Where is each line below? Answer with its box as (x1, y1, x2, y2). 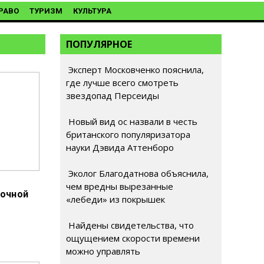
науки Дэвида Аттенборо (66, 141, 174, 153)
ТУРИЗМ (29, 6, 62, 15)
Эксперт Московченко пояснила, (66, 64, 204, 75)
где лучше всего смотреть (66, 77, 179, 88)
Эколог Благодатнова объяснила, (66, 167, 209, 179)
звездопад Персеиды (66, 90, 159, 101)
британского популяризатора (66, 128, 190, 140)
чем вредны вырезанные (66, 180, 173, 192)
